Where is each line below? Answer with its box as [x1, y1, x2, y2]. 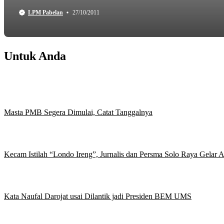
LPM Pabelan [28, 8, 63, 16]
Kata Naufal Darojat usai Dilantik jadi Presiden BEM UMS [4, 192, 191, 201]
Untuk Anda [4, 49, 66, 63]
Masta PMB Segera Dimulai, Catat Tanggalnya [4, 108, 152, 117]
